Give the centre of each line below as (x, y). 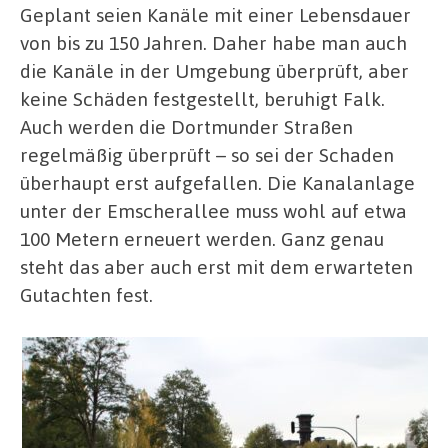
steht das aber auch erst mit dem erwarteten (216, 267)
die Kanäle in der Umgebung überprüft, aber (214, 71)
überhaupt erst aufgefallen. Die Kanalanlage (217, 183)
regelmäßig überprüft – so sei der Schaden (207, 155)
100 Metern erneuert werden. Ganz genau (202, 239)
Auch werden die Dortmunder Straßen (186, 127)
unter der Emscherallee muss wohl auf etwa (213, 211)
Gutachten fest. (86, 295)
